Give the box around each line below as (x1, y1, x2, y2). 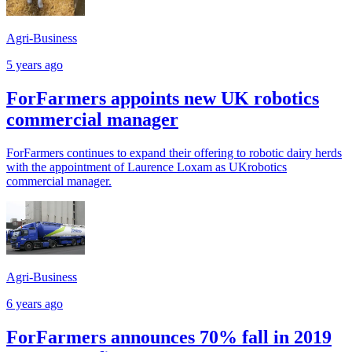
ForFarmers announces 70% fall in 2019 (6, 327, 332, 348)
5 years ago (6, 57, 63, 71)
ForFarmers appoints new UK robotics (6, 87, 319, 108)
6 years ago (6, 297, 63, 311)
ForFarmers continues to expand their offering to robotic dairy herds (6, 145, 342, 159)
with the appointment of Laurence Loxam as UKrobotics (6, 159, 287, 174)
